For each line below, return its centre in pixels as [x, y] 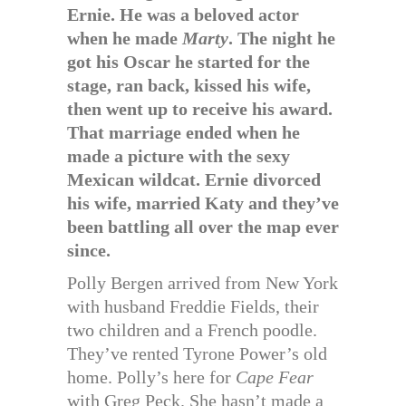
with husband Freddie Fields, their [193, 306]
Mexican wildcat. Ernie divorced [194, 179]
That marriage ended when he [184, 132]
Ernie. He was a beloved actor [183, 14]
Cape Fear [275, 377]
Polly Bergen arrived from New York [203, 283]
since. [89, 250]
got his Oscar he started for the [188, 62]
